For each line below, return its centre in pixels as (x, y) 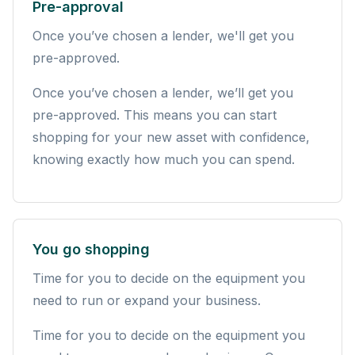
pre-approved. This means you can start (155, 115)
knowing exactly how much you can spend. (164, 159)
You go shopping (91, 249)
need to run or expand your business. (147, 300)
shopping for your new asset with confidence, (171, 137)
